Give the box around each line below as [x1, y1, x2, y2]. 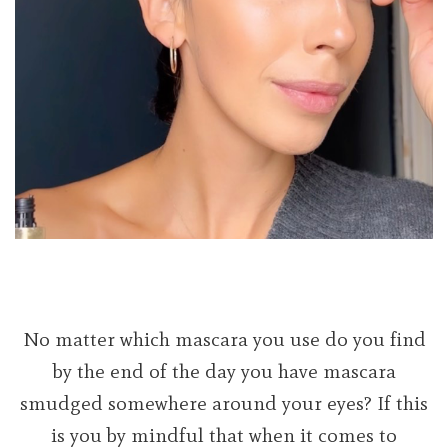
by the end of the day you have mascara [52, 358, 396, 383]
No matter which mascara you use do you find [22, 326, 426, 351]
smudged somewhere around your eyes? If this [20, 390, 428, 415]
